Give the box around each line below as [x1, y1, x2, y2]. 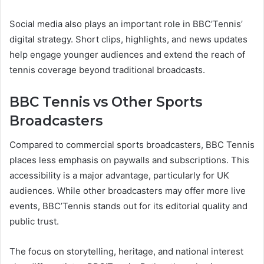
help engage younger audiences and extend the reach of [9, 49, 245, 61]
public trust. [9, 215, 59, 227]
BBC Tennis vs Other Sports [9, 94, 202, 111]
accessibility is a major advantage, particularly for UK [9, 169, 229, 181]
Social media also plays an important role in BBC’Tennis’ [9, 18, 243, 30]
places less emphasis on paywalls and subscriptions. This [9, 154, 249, 166]
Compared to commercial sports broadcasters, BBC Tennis [9, 138, 255, 150]
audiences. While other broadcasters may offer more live [9, 184, 246, 196]
